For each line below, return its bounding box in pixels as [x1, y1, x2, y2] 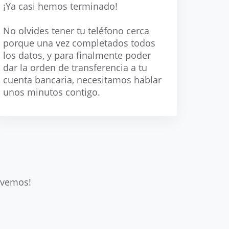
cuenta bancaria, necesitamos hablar [3, 74, 162, 86]
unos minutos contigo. [3, 86, 100, 98]
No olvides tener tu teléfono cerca [3, 25, 149, 37]
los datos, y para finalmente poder [3, 49, 151, 61]
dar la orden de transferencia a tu [3, 61, 147, 74]
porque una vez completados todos [3, 37, 155, 49]
